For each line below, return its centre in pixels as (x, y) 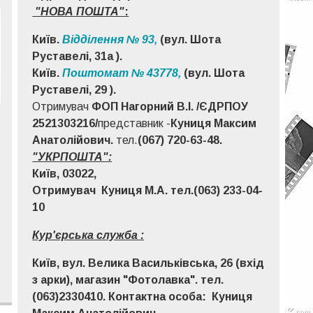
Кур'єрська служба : (88, 235)
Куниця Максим (214, 123)
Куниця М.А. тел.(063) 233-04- (181, 190)
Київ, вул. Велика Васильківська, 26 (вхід (148, 263)
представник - (134, 123)
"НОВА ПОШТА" (79, 11)
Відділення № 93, (111, 39)
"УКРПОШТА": (72, 156)
